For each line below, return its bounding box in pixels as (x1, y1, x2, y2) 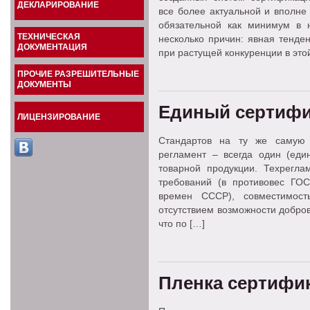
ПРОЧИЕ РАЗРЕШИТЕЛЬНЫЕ (17, 69, 139, 79)
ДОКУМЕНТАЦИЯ (17, 42, 87, 52)
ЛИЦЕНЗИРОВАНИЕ (17, 112, 100, 122)
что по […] (158, 218, 205, 229)
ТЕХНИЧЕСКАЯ (17, 32, 80, 42)
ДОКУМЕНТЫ (17, 80, 71, 89)
